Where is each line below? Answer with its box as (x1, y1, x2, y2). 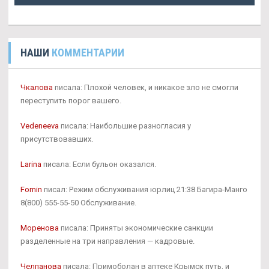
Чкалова (20, 82, 53, 92)
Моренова (20, 223, 59, 232)
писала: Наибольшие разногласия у (59, 121, 191, 130)
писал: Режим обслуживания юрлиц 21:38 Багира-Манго (42, 184, 247, 194)
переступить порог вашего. (20, 95, 121, 105)
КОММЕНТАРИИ (52, 46, 124, 59)
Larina (20, 159, 41, 169)
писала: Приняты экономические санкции (59, 223, 213, 232)
